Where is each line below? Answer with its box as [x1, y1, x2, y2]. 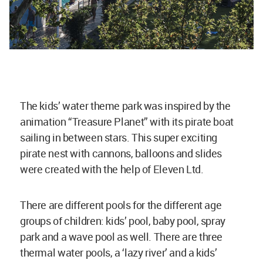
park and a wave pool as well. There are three [20, 230, 222, 244]
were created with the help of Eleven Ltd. [20, 162, 206, 177]
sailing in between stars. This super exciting [20, 130, 217, 145]
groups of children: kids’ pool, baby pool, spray [20, 214, 225, 228]
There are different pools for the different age [20, 198, 222, 213]
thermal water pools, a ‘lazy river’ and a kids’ [20, 245, 217, 260]
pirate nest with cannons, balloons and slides [20, 146, 222, 161]
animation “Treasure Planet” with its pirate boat [20, 114, 234, 129]
